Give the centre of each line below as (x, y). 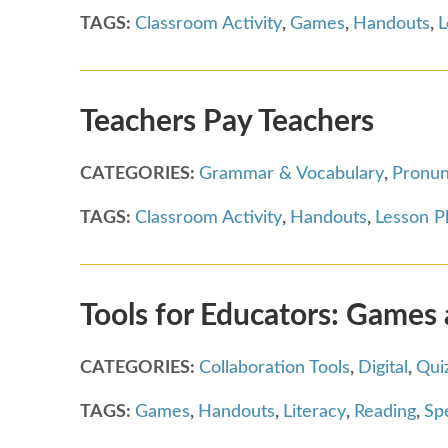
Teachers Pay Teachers (227, 121)
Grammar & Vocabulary (291, 173)
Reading (385, 411)
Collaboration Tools (274, 367)
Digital (383, 367)
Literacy (314, 411)
